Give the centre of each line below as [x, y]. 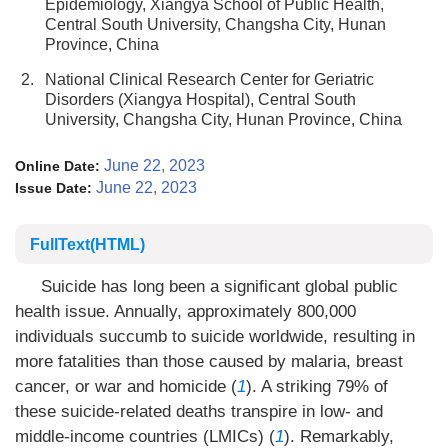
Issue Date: [53, 188]
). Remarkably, [339, 436]
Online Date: [57, 166]
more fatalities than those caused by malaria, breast [209, 361]
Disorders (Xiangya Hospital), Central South [200, 99]
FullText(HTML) [87, 244]
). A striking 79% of [317, 386]
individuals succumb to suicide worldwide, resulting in [215, 336]
